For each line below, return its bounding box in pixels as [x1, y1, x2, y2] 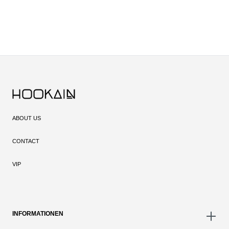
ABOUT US [12, 115, 41, 122]
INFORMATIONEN [12, 210, 63, 218]
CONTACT [12, 138, 39, 145]
